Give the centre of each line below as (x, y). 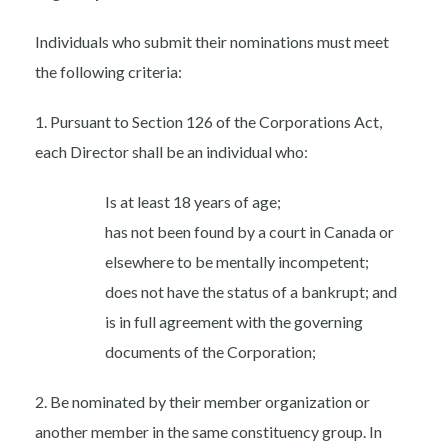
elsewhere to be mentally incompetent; (237, 262)
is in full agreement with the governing (234, 322)
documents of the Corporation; (210, 352)
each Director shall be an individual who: (171, 152)
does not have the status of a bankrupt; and (251, 292)
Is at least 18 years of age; (193, 202)
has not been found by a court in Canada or (249, 232)
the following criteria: (108, 72)
